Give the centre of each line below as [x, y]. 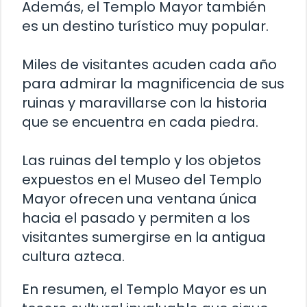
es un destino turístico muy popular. [145, 26]
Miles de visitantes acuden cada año [149, 64]
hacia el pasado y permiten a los [136, 218]
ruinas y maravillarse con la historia [145, 102]
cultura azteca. [73, 256]
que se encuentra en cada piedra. [140, 122]
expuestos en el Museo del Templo [142, 179]
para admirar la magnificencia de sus [153, 83]
